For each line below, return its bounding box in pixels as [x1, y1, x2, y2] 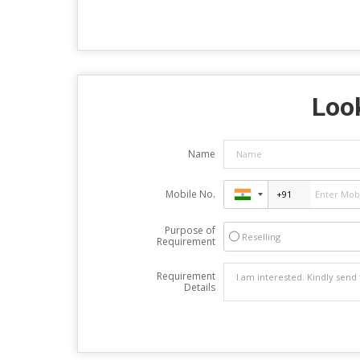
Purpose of [164, 223, 215, 237]
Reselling [241, 230, 280, 243]
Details [183, 280, 215, 294]
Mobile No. [165, 186, 215, 201]
